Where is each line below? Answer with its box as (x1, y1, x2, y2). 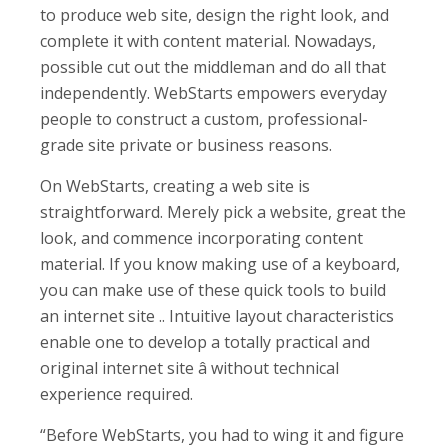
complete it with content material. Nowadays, (40, 29, 376, 52)
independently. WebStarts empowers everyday (40, 81, 387, 104)
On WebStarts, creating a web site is (40, 174, 310, 197)
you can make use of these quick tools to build (40, 278, 386, 301)
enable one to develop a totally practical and (40, 330, 370, 353)
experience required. (40, 382, 193, 405)
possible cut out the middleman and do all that (40, 55, 386, 78)
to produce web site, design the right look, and (40, 3, 389, 26)
